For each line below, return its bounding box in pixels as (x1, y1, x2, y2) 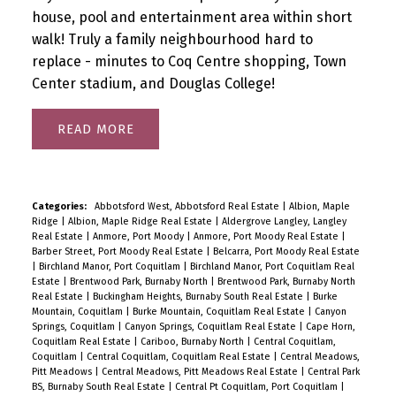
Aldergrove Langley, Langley (221, 216, 346, 228)
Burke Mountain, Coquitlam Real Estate (132, 306, 308, 318)
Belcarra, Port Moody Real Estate (212, 246, 360, 258)
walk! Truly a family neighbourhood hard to (31, 30, 313, 48)
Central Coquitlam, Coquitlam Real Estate (86, 351, 273, 363)
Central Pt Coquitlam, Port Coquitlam (174, 381, 340, 393)
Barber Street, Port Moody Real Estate (31, 246, 206, 258)
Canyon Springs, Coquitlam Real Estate (124, 321, 299, 333)
